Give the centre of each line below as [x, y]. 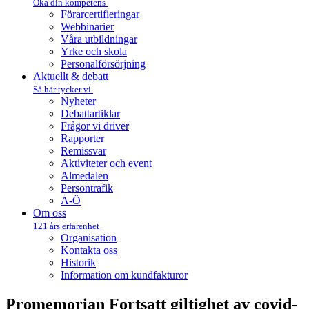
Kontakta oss [89, 250]
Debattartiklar [90, 113]
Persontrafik [87, 188]
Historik [78, 262]
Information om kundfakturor [124, 275]
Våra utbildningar [99, 39]
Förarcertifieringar [100, 14]
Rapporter [82, 138]
